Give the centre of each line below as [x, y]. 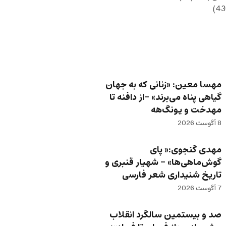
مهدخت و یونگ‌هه [186, 110]
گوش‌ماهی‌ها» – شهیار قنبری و [163, 163]
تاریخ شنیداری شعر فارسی [172, 176]
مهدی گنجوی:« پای [186, 150]
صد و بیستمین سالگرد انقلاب [166, 215]
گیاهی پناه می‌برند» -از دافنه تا [166, 98]
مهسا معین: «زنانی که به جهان [164, 85]
